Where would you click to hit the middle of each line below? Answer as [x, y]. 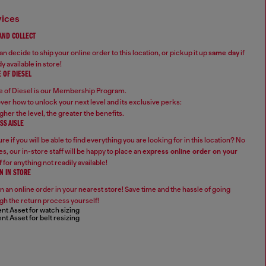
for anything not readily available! [55, 163]
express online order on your [190, 152]
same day [224, 53]
